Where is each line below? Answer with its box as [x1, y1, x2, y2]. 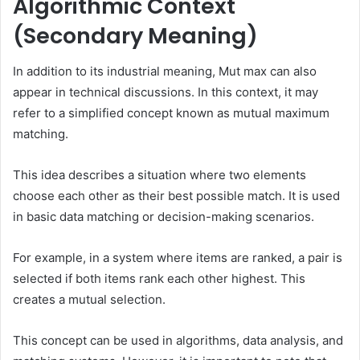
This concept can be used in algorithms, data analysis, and [13, 333, 343, 349]
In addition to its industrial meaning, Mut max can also [13, 63, 317, 80]
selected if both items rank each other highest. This [13, 271, 305, 287]
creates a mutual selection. [13, 292, 166, 308]
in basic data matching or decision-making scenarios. [13, 209, 314, 225]
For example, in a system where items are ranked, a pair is [13, 250, 342, 266]
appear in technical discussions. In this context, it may [13, 84, 318, 100]
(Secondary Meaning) [13, 20, 258, 51]
